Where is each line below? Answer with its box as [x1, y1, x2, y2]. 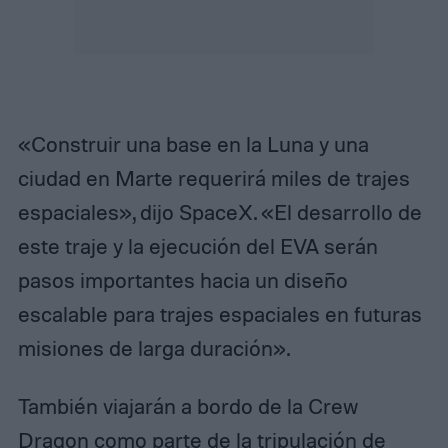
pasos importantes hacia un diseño [17, 267, 348, 294]
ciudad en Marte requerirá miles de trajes [17, 165, 410, 192]
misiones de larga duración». [17, 335, 290, 362]
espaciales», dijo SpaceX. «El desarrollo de [17, 199, 422, 226]
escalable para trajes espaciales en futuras [17, 301, 422, 328]
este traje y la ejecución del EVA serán [17, 233, 378, 260]
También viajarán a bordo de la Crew [17, 393, 358, 419]
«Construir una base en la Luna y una [17, 131, 369, 158]
